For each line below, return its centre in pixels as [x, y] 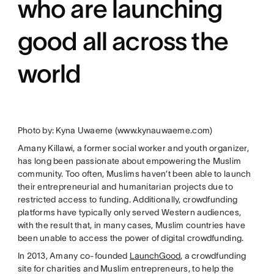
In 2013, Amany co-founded [73, 256]
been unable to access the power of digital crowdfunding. [131, 238]
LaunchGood [155, 256]
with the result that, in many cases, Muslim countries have [131, 225]
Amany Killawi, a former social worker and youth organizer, [133, 148]
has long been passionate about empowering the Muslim [129, 161]
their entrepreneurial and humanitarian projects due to [125, 187]
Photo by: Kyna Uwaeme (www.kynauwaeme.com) [115, 130]
